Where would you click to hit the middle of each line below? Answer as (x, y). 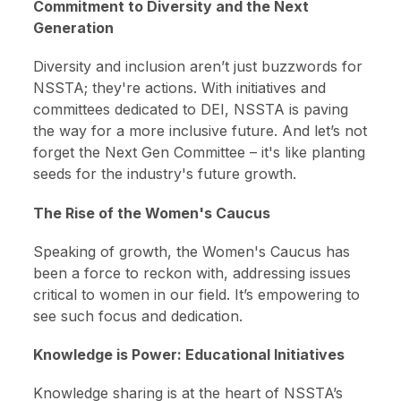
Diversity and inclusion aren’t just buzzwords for (198, 67)
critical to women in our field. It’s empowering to (197, 294)
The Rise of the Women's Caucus (152, 213)
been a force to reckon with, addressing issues (192, 273)
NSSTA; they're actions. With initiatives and (180, 88)
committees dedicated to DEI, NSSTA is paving (191, 110)
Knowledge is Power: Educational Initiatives (189, 355)
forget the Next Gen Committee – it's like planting (200, 153)
